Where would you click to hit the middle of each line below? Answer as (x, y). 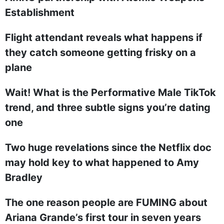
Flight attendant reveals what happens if (104, 37)
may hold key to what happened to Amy (102, 162)
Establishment (40, 12)
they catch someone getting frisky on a (100, 52)
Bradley (24, 177)
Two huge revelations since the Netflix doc (108, 147)
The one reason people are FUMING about (106, 202)
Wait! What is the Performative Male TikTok (110, 92)
